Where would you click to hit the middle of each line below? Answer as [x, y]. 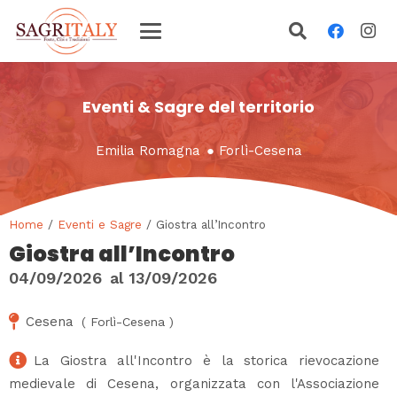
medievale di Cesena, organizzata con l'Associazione [194, 383]
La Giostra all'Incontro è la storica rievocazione [206, 360]
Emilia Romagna [148, 150]
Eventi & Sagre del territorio [198, 107]
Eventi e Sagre [100, 224]
